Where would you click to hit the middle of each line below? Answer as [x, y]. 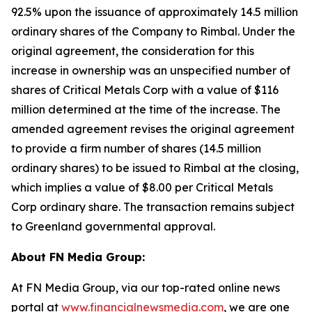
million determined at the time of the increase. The [146, 109]
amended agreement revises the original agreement [153, 129]
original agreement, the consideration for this [133, 51]
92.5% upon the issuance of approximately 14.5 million [155, 12]
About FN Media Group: [78, 257]
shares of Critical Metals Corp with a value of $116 [145, 90]
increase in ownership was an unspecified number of [151, 70]
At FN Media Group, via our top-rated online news [146, 288]
